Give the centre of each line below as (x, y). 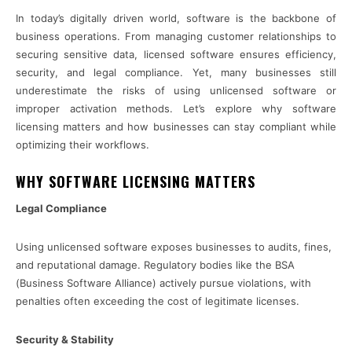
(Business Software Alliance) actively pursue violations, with (163, 283)
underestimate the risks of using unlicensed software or (176, 91)
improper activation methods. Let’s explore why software (176, 109)
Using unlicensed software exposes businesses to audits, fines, (174, 247)
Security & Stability (65, 340)
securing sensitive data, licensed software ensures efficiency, (176, 55)
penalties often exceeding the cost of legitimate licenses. (158, 301)
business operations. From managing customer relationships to (176, 37)
